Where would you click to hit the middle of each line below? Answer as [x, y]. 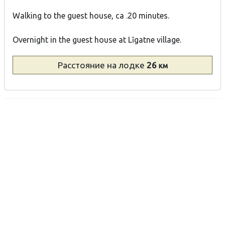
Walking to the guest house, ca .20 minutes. [91, 16]
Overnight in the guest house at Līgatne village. [97, 40]
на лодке [127, 65]
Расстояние [82, 65]
